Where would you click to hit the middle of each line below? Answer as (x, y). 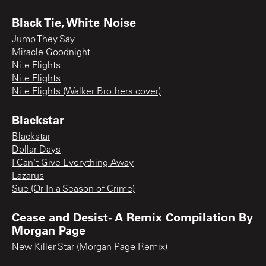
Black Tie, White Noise (74, 22)
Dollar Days (36, 150)
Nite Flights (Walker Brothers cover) (86, 92)
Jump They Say (43, 39)
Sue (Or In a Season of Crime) (73, 189)
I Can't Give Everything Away (73, 163)
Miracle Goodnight (51, 53)
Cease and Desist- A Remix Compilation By (132, 216)
